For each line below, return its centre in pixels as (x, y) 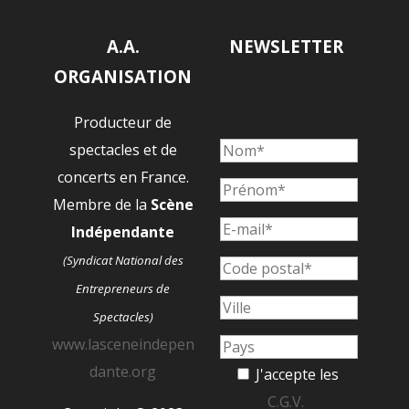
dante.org (123, 371)
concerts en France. (123, 177)
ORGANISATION (123, 77)
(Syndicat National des (123, 260)
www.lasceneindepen (123, 344)
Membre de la (101, 204)
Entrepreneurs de (123, 288)
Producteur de (123, 122)
